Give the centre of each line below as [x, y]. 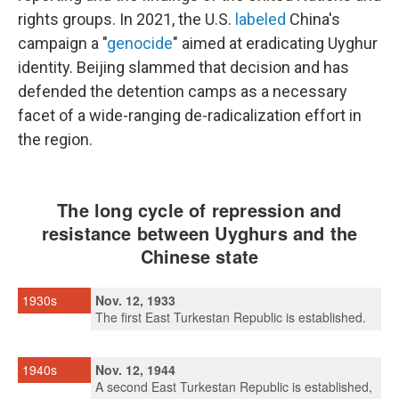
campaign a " [62, 43]
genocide [140, 43]
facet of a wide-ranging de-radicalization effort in [190, 115]
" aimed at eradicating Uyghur [275, 43]
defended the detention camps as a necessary [183, 91]
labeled [261, 19]
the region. [55, 139]
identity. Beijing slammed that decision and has [183, 67]
